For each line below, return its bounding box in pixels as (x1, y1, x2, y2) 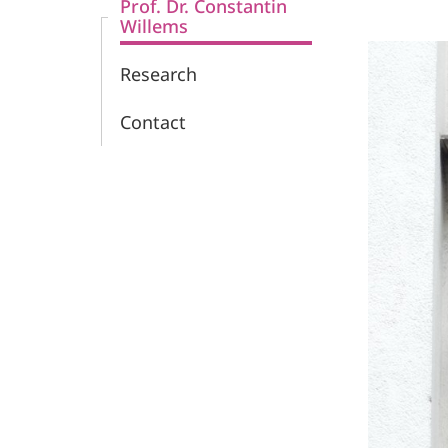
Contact (120, 110, 186, 134)
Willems (120, 14, 188, 38)
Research (120, 62, 197, 86)
